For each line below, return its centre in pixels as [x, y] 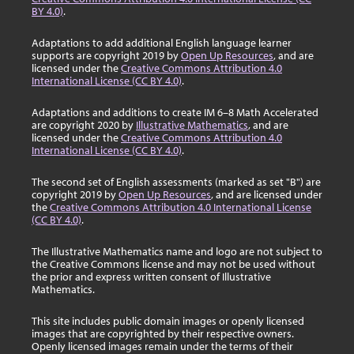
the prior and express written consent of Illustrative [151, 277]
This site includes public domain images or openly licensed [168, 321]
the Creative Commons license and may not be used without [173, 264]
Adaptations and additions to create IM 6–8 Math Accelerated [175, 113]
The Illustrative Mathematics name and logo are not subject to [177, 252]
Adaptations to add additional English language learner [162, 43]
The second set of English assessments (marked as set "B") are [176, 182]
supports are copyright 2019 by [106, 56]
